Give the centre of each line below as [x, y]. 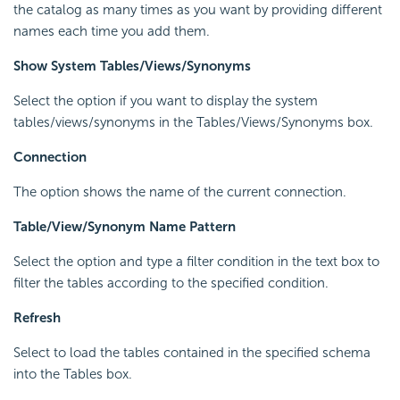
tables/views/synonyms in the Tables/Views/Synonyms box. [193, 123]
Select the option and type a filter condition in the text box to [196, 262]
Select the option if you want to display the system [166, 101]
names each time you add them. [112, 32]
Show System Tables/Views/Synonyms [132, 67]
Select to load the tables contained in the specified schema [192, 353]
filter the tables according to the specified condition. [171, 283]
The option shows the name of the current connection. [180, 192]
